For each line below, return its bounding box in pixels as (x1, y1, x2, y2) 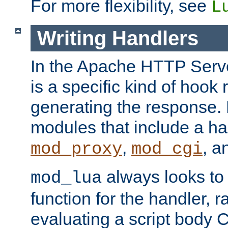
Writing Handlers (37, 26, 198, 49)
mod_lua (31, 168, 102, 188)
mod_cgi (131, 139, 203, 159)
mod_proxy (31, 139, 122, 159)
